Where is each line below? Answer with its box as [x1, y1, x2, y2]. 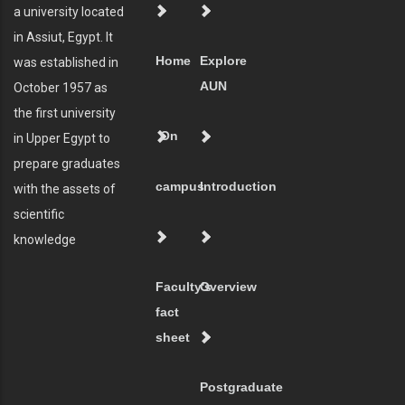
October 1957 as [14, 80, 108, 96]
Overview [200, 279, 257, 295]
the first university [14, 106, 116, 121]
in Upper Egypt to [14, 131, 110, 146]
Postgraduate [200, 380, 283, 395]
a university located [14, 5, 124, 20]
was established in [14, 55, 118, 71]
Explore [200, 53, 247, 69]
